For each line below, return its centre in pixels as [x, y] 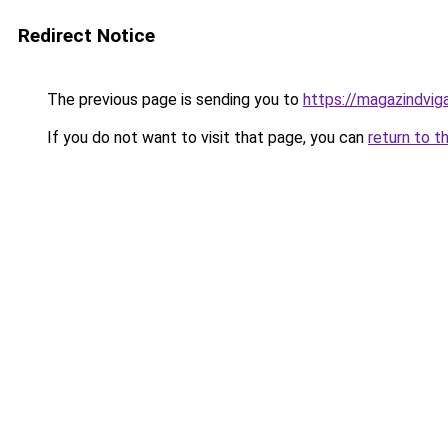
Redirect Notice [86, 35]
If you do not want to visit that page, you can [205, 137]
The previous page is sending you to [173, 99]
